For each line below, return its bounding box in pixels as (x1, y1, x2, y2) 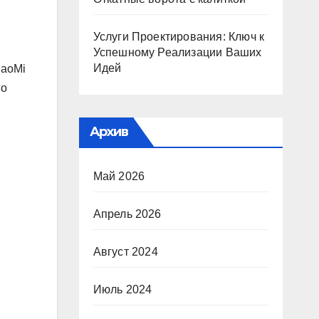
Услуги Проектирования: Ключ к (93, 31, 265, 43)
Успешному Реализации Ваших (93, 46, 262, 58)
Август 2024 (93, 246, 158, 258)
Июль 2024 (93, 283, 152, 296)
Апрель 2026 (93, 208, 162, 220)
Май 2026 (93, 170, 145, 182)
